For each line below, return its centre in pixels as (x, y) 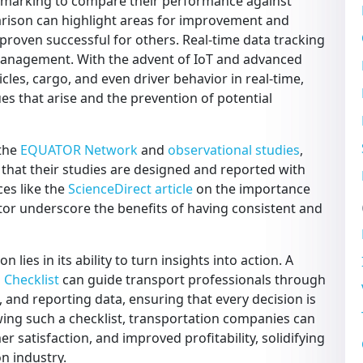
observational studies (234, 149)
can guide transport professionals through (192, 279)
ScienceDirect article (130, 188)
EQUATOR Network (79, 149)
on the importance (252, 188)
